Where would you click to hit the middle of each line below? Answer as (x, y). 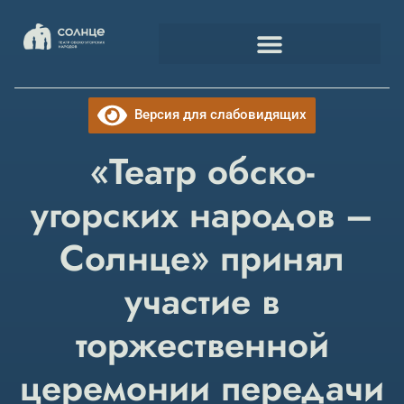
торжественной (202, 344)
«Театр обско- (202, 171)
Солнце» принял (202, 258)
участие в (202, 301)
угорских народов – (202, 215)
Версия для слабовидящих (217, 114)
